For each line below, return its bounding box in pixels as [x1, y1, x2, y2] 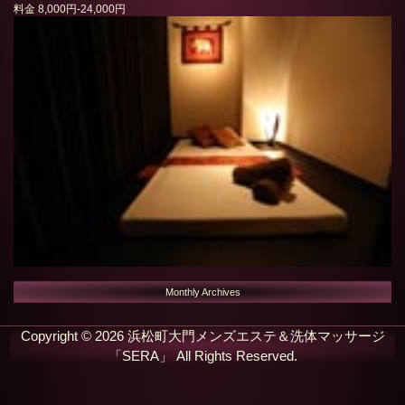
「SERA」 [108, 348, 173, 363]
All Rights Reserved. [172, 348, 297, 363]
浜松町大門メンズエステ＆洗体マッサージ [127, 328, 385, 344]
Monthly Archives [165, 286, 240, 297]
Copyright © [20, 328, 95, 344]
